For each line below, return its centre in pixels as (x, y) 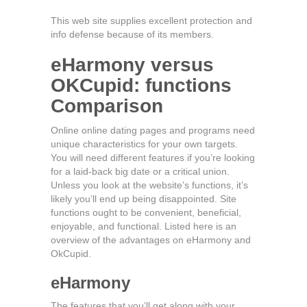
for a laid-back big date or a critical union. (140, 171)
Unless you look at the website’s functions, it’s (149, 185)
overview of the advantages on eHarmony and (151, 240)
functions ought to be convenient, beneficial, (146, 212)
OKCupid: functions (141, 85)
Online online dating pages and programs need (153, 130)
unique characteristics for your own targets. (144, 144)
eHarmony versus (132, 65)
